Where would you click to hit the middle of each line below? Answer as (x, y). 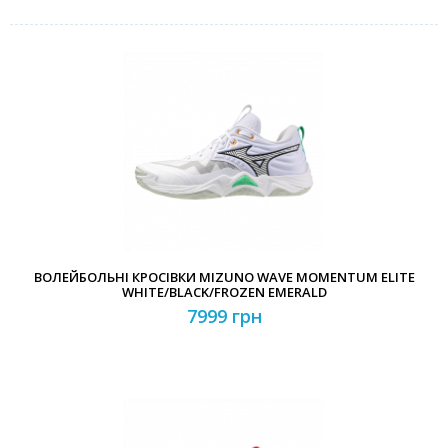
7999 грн (224, 316)
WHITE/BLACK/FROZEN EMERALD (224, 292)
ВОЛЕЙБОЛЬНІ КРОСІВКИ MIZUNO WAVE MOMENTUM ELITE (224, 277)
